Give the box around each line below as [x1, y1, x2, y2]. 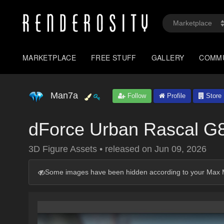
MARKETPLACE [22, 52, 76, 62]
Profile [165, 92, 185, 99]
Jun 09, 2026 [154, 144, 206, 154]
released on [105, 144, 154, 154]
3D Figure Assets [28, 144, 99, 154]
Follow [125, 92, 146, 99]
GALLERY [151, 52, 184, 62]
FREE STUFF [91, 52, 136, 62]
